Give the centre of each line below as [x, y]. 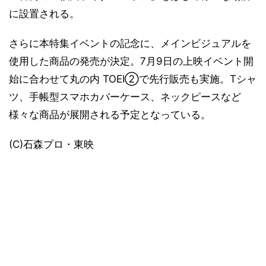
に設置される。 [44, 14]
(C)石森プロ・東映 [51, 144]
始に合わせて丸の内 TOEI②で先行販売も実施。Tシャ [133, 79]
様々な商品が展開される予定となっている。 [110, 115]
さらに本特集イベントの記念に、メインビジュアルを [130, 43]
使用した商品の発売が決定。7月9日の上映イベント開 [131, 61]
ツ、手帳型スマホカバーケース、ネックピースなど [125, 97]
